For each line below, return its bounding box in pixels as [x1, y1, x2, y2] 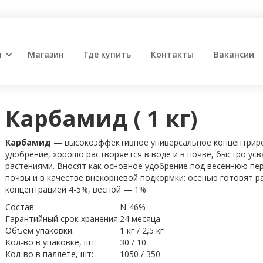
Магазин [28, 49, 65, 60]
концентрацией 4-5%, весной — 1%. [5, 184, 148, 195]
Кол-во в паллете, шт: [5, 248, 93, 259]
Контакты [151, 49, 194, 60]
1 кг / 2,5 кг [119, 225, 164, 236]
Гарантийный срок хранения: [5, 213, 120, 224]
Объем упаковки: [5, 225, 74, 236]
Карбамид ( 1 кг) [5, 103, 198, 133]
